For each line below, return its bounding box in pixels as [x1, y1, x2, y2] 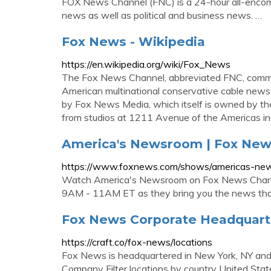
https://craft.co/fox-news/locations [62, 236, 212, 248]
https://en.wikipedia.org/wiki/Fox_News [62, 58, 230, 70]
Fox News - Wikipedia [62, 34, 205, 49]
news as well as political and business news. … [62, 9, 262, 21]
